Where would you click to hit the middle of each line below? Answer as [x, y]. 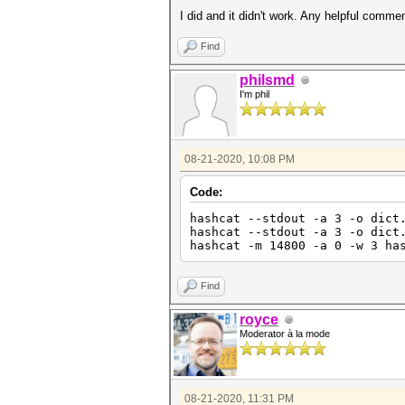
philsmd [267, 80]
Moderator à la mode [285, 334]
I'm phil [254, 94]
